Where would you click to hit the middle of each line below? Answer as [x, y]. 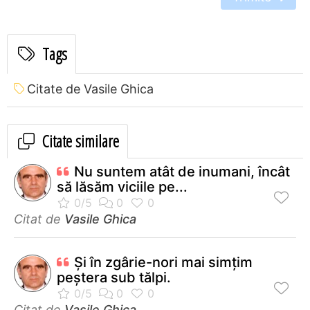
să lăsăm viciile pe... [122, 186]
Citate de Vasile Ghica [90, 89]
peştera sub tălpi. [114, 277]
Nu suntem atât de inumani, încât [182, 171]
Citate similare [79, 140]
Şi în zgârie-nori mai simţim [163, 262]
